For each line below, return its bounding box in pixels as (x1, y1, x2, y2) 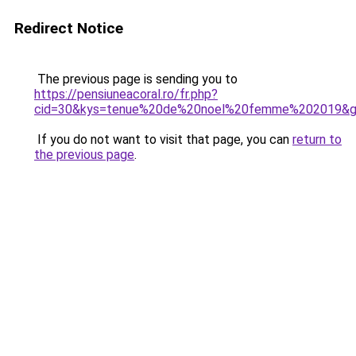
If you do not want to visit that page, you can (34, 132, 292, 147)
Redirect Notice (14, 19, 123, 37)
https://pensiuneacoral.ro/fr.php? (34, 87, 218, 102)
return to (292, 132, 342, 147)
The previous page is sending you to (34, 72, 238, 87)
